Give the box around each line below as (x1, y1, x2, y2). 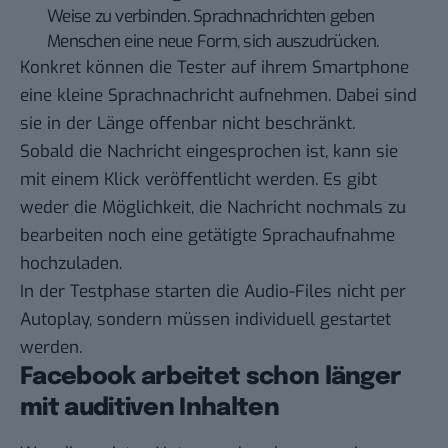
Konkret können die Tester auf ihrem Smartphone (20, 55, 409, 79)
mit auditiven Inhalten (20, 395, 279, 421)
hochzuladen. (20, 251, 122, 275)
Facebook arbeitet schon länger (20, 364, 402, 390)
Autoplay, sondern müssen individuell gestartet (20, 307, 391, 331)
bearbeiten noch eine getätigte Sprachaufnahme (20, 223, 395, 247)
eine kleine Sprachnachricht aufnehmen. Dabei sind (20, 83, 417, 107)
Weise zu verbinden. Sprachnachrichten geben (47, 4, 375, 28)
